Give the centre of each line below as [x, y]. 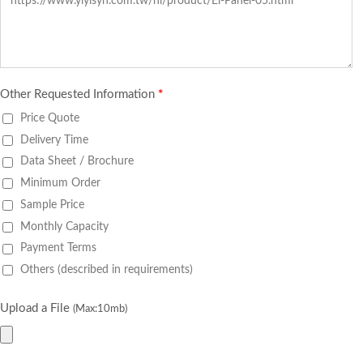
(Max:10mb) [100, 308]
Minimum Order [60, 183]
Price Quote [50, 118]
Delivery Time [54, 139]
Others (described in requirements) [107, 269]
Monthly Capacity [64, 226]
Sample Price [52, 204]
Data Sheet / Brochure [77, 161]
